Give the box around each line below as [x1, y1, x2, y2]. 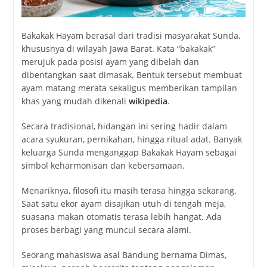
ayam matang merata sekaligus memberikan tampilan [21, 82, 237, 94]
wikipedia [128, 95, 167, 107]
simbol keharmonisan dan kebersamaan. [21, 159, 185, 171]
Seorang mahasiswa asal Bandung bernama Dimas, [21, 249, 226, 260]
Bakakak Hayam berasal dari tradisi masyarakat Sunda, [21, 29, 240, 41]
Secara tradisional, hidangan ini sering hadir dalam [21, 120, 227, 132]
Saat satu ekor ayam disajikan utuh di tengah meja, [21, 197, 226, 209]
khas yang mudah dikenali [21, 95, 129, 107]
